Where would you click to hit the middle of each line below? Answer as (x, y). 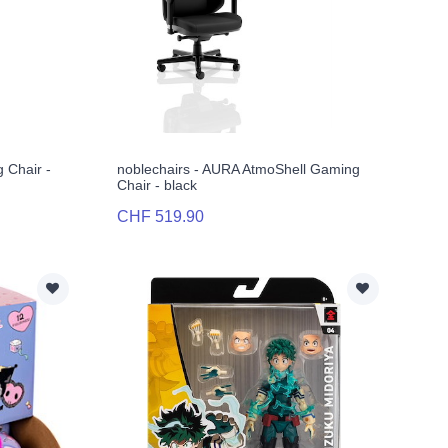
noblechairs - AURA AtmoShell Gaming (238, 169)
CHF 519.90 (160, 217)
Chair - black (156, 185)
